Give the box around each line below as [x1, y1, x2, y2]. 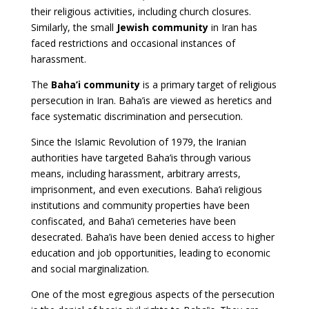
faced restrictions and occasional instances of [30, 36, 235, 50]
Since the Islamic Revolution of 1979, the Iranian [30, 134, 246, 148]
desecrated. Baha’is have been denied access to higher [30, 230, 275, 243]
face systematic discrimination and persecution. [30, 109, 243, 123]
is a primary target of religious [139, 77, 277, 91]
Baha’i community [50, 77, 140, 91]
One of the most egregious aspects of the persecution [30, 287, 275, 301]
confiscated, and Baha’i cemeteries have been [30, 214, 236, 228]
